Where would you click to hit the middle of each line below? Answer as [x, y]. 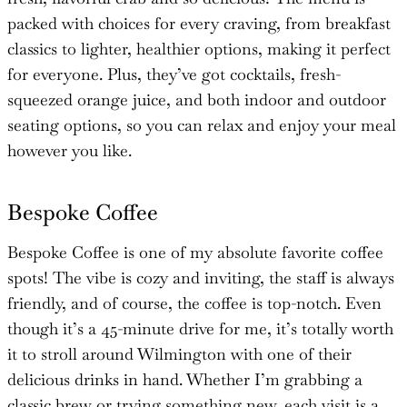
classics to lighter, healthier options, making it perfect [199, 48]
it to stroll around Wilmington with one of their [179, 353]
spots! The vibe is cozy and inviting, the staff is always [201, 277]
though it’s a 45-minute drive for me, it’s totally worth [200, 328]
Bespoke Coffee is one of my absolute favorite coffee [195, 252]
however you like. [69, 150]
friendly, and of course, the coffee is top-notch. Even [194, 303]
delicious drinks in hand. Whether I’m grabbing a [185, 379]
